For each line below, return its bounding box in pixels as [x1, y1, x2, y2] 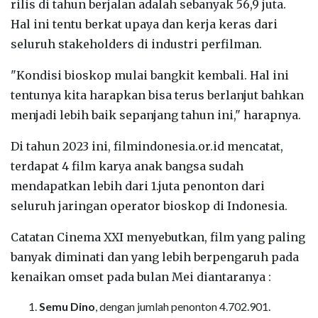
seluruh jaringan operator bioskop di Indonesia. [11, 198, 287, 213]
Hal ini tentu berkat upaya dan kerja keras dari [11, 16, 278, 31]
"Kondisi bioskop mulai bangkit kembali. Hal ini [11, 67, 289, 82]
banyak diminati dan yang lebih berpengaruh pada [11, 249, 299, 264]
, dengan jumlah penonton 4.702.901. [95, 299, 270, 313]
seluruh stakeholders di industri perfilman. [11, 36, 262, 51]
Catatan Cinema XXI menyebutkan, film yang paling [11, 229, 305, 244]
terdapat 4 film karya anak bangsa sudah [11, 158, 243, 173]
